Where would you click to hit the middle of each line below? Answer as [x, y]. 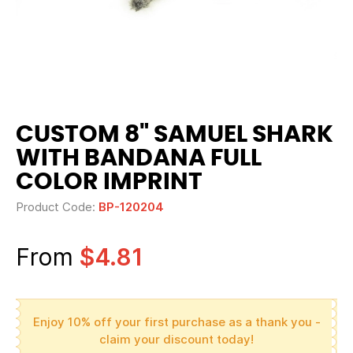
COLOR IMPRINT [109, 182]
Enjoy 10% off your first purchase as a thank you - [176, 322]
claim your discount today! [176, 339]
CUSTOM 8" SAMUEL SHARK [175, 135]
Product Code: [57, 207]
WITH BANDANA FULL [139, 158]
